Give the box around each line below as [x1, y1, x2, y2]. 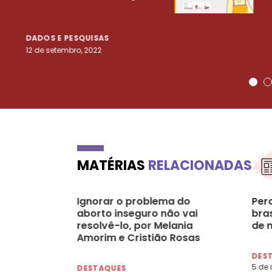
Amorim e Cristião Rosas [76, 230, 200, 245]
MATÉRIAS [77, 155, 148, 175]
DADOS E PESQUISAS [25, 32, 110, 43]
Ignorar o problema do [76, 194, 191, 208]
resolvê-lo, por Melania [76, 218, 193, 233]
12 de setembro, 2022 [25, 44, 101, 55]
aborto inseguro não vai [76, 206, 198, 220]
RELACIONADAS [148, 155, 252, 175]
